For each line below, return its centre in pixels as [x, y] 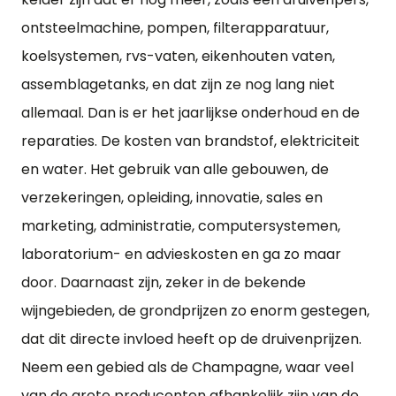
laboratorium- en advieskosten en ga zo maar [181, 254]
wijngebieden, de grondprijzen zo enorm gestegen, [195, 311]
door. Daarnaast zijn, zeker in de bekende [164, 282]
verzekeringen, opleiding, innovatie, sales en [172, 198]
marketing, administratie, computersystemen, [181, 226]
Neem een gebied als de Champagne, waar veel [187, 367]
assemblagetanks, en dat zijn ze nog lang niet [178, 84]
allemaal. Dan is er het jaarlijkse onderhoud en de [190, 113]
